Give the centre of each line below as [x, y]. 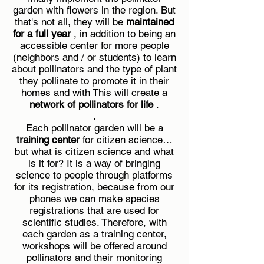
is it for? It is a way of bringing [94, 163]
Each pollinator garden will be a [94, 128]
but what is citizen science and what [94, 151]
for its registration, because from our [94, 187]
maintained [150, 22]
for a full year [42, 34]
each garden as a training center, [94, 234]
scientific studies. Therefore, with [94, 222]
